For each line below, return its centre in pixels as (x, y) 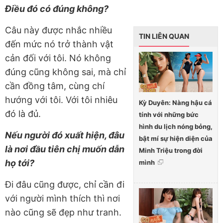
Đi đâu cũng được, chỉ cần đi (65, 185)
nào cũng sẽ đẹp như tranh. (63, 213)
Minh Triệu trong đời (171, 151)
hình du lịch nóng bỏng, (176, 127)
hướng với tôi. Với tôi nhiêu (61, 100)
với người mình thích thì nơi (62, 199)
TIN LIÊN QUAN (164, 36)
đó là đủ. (23, 114)
